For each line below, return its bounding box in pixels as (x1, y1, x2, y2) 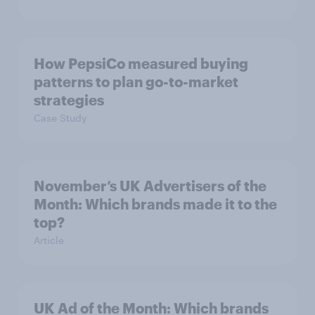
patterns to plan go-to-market (34, 73, 238, 90)
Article (34, 234, 64, 246)
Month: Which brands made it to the (34, 195, 277, 212)
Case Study (34, 112, 86, 124)
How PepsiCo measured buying (34, 55, 248, 72)
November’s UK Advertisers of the (34, 177, 266, 194)
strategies (34, 91, 104, 108)
